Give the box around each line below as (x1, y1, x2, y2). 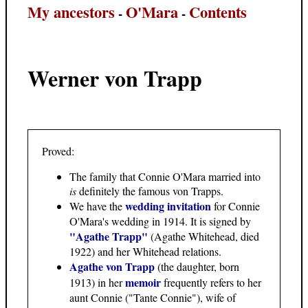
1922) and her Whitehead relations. (69, 244, 221, 259)
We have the (69, 199, 125, 214)
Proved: (42, 144, 74, 159)
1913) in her (69, 275, 125, 290)
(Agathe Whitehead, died (148, 229, 259, 244)
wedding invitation (125, 198, 211, 214)
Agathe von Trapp (69, 258, 155, 275)
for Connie (211, 199, 260, 214)
